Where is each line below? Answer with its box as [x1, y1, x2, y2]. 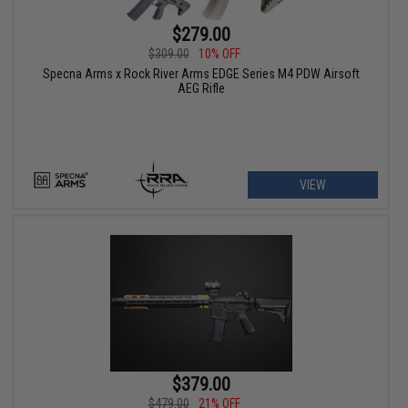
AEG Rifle [177, 81, 225, 97]
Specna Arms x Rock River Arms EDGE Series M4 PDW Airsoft [42, 66, 360, 82]
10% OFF [198, 46, 240, 62]
